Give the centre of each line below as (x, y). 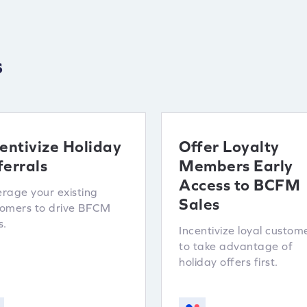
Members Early (236, 166)
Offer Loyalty (229, 147)
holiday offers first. (229, 262)
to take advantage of (236, 246)
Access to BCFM (240, 185)
